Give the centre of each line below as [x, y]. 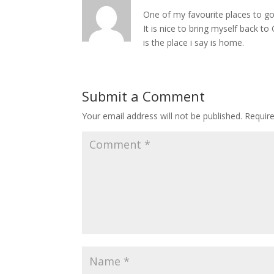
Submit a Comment [144, 96]
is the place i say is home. [194, 43]
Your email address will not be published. [162, 116]
